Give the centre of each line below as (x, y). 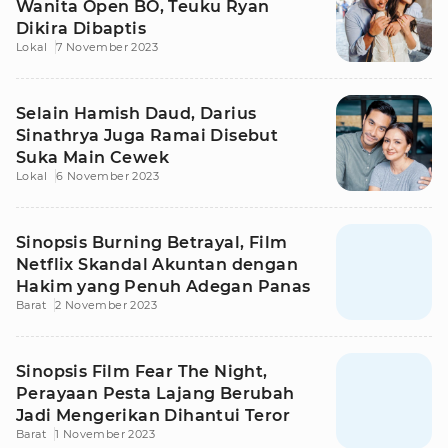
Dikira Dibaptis (81, 28)
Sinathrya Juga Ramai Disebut (147, 135)
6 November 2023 (107, 176)
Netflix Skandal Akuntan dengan (157, 264)
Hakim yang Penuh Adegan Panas (163, 286)
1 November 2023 (105, 434)
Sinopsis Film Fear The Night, (142, 371)
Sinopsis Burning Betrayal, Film (152, 242)
